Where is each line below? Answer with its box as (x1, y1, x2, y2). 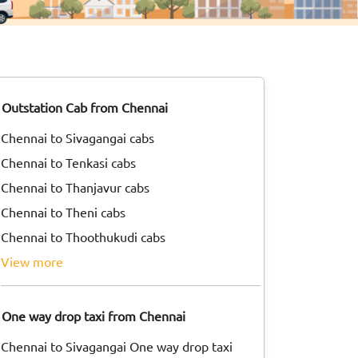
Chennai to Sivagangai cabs (8, 129, 154, 145)
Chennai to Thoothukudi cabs (8, 229, 165, 245)
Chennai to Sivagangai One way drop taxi (8, 338, 233, 354)
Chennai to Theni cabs (8, 204, 125, 220)
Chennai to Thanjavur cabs (8, 179, 149, 195)
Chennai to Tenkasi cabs (8, 154, 136, 170)
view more (9, 253, 63, 269)
